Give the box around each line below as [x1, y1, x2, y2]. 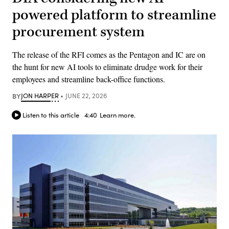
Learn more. [100, 110, 135, 120]
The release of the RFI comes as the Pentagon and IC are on [12, 49, 205, 60]
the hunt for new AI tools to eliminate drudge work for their [12, 61, 202, 72]
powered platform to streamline [12, 5, 216, 25]
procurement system [12, 22, 145, 41]
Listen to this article [22, 110, 79, 120]
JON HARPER [21, 90, 59, 100]
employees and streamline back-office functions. [12, 73, 165, 84]
